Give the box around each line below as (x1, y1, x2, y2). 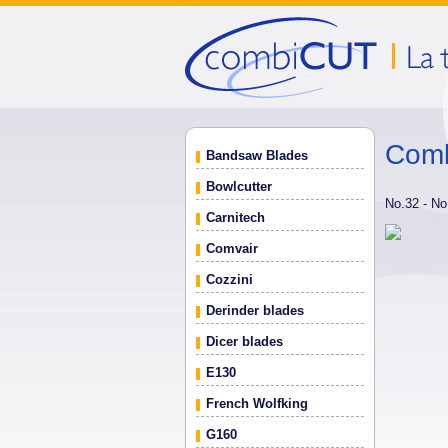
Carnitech (206, 210, 265, 225)
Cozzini (206, 272, 253, 287)
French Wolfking (206, 396, 308, 411)
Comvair (206, 241, 258, 256)
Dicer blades (206, 334, 283, 349)
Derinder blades (206, 303, 304, 318)
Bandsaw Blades (206, 148, 308, 163)
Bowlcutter (206, 179, 272, 194)
